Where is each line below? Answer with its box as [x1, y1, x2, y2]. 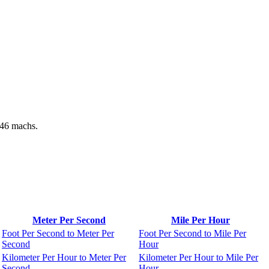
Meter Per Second [32, 215, 106, 226]
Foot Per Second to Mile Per [139, 228, 246, 239]
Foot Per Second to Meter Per [2, 228, 114, 239]
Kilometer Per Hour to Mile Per [139, 252, 258, 263]
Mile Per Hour [171, 215, 230, 226]
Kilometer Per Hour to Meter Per [2, 252, 126, 263]
